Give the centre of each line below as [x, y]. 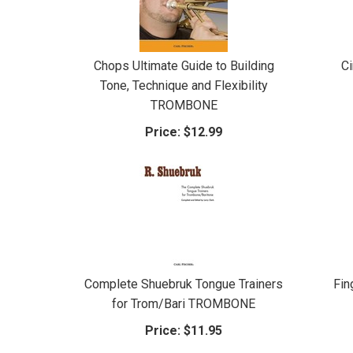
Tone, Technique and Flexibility [184, 85]
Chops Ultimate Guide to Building [184, 65]
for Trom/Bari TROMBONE [184, 303]
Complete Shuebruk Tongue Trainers [184, 284]
